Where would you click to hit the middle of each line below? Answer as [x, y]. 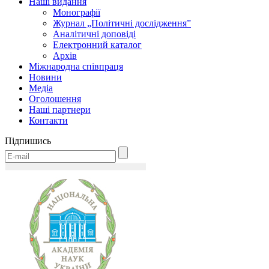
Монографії [77, 12]
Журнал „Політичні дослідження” [122, 23]
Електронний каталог [97, 45]
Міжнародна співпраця [76, 66]
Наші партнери [60, 110]
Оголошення [55, 99]
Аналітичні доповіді [94, 34]
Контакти [48, 120]
